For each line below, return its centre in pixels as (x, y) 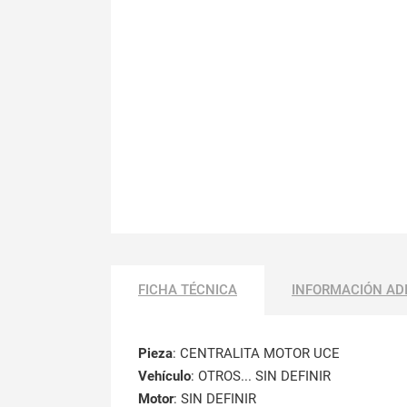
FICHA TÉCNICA (188, 289)
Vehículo (164, 376)
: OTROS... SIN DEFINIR (261, 376)
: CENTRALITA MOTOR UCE (256, 353)
